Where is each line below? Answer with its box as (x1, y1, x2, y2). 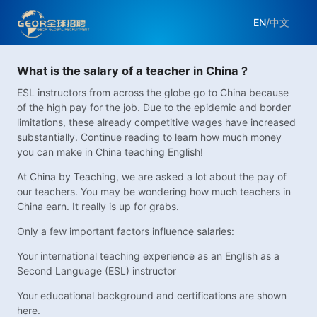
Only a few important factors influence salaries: (17, 225, 234, 238)
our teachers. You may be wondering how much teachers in (17, 185, 291, 198)
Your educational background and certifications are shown (17, 289, 287, 302)
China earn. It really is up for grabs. (17, 200, 179, 213)
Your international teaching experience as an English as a (17, 250, 279, 263)
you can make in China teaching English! (17, 146, 203, 158)
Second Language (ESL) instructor (17, 265, 176, 277)
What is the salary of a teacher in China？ (17, 64, 250, 78)
